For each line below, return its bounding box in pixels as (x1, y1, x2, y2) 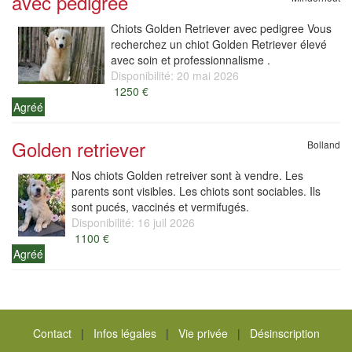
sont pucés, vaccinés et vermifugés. (71, 199, 249, 214)
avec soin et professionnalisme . (111, 52, 270, 68)
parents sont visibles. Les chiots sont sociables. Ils (71, 183, 321, 199)
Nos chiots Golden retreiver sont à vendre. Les (71, 167, 303, 183)
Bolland (307, 137, 340, 151)
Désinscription (249, 325, 320, 341)
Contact (32, 325, 71, 341)
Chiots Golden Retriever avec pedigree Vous (111, 20, 332, 36)
